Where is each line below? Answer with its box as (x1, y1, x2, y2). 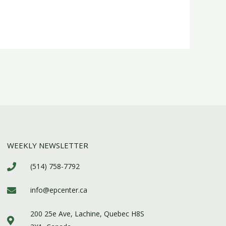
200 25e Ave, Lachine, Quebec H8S (30, 209, 145, 219)
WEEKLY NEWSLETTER (7, 140, 88, 151)
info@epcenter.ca (30, 185, 88, 195)
